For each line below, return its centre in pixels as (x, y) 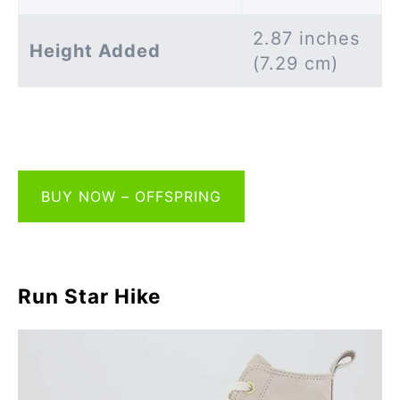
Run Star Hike (89, 296)
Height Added (95, 51)
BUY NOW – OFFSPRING (131, 196)
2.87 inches (306, 39)
